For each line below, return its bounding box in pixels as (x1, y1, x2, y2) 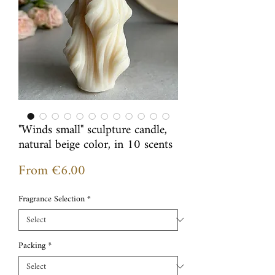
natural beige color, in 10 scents (18, 132, 172, 158)
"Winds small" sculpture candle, (18, 117, 167, 143)
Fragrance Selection (18, 190, 85, 208)
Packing (18, 236, 45, 255)
